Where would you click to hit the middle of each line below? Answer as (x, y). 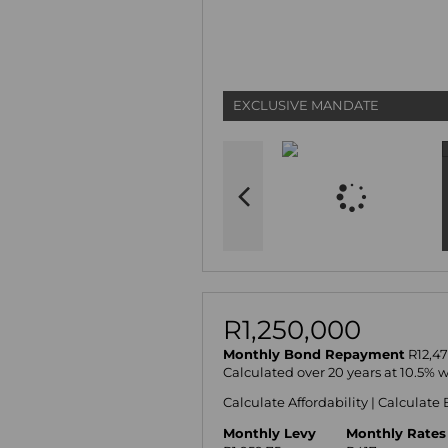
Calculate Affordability (295, 403)
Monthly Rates (396, 434)
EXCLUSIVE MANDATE (306, 105)
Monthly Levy (269, 434)
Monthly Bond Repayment (314, 354)
